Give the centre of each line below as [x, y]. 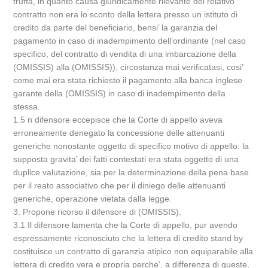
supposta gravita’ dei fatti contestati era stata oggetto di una [126, 159]
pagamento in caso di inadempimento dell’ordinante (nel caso [130, 41]
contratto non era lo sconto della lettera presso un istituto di [126, 14]
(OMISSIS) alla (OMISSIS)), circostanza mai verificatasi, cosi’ [128, 67]
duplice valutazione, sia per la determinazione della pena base [131, 172]
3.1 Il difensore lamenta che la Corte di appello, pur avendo [126, 225]
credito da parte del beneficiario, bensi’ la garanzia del [115, 28]
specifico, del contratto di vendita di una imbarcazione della [125, 54]
